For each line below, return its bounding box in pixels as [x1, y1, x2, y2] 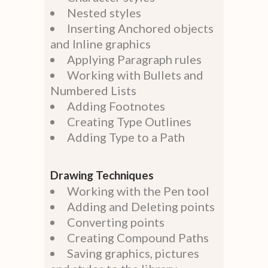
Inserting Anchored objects [67, 21, 214, 36]
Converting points [67, 215, 165, 230]
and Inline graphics [50, 36, 151, 51]
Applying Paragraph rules [67, 52, 202, 67]
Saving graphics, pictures [67, 246, 199, 261]
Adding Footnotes [67, 99, 165, 114]
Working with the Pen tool [67, 184, 209, 199]
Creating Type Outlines [67, 114, 191, 129]
